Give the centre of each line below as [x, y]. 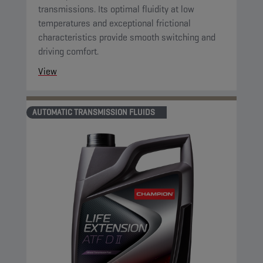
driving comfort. [68, 51]
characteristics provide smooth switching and [127, 37]
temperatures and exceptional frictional [114, 23]
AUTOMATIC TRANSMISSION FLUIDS [94, 112]
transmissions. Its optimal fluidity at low [116, 9]
